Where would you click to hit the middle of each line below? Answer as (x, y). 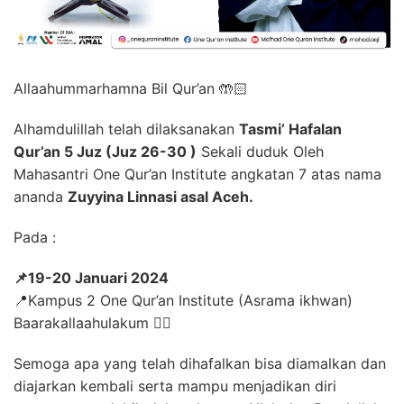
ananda (41, 196)
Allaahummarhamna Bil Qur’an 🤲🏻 (131, 88)
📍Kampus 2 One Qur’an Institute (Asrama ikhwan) (183, 300)
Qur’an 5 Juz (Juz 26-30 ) (105, 151)
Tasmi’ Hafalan (290, 129)
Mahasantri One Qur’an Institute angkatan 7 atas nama (197, 174)
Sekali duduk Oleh (260, 151)
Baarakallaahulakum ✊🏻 (92, 322)
